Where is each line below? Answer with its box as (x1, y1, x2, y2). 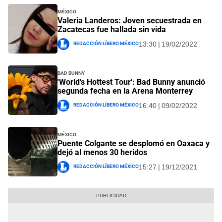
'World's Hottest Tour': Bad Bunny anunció (57, 77, 205, 87)
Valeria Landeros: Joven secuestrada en (57, 16, 202, 26)
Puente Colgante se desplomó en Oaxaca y (57, 139, 210, 149)
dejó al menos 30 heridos (57, 148, 147, 158)
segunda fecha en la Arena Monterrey (57, 86, 193, 96)
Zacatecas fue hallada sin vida (57, 25, 166, 35)
